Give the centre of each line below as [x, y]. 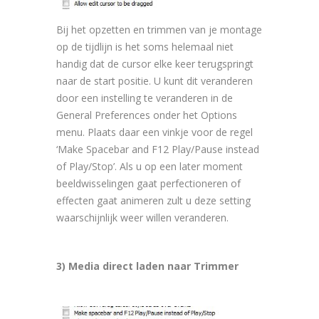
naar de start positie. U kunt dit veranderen [155, 81]
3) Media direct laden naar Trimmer [147, 266]
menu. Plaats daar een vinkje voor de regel [155, 132]
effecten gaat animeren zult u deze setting [153, 201]
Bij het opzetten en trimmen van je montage [159, 30]
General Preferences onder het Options [147, 115]
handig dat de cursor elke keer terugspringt [155, 64]
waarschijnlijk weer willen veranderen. [142, 218]
